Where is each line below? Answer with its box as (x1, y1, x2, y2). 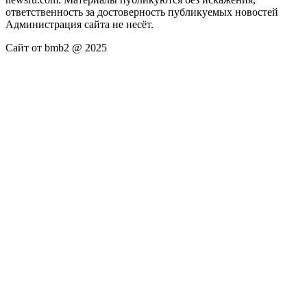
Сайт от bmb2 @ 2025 (5, 41, 107, 53)
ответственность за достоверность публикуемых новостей (5, 5, 278, 18)
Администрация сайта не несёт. (5, 18, 153, 30)
